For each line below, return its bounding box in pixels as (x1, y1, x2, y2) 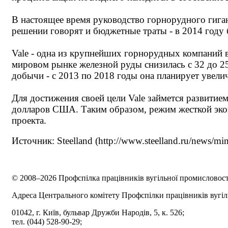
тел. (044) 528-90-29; (12, 217, 82, 226)
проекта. (12, 115, 46, 126)
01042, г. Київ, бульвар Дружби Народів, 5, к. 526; (12, 208, 184, 217)
